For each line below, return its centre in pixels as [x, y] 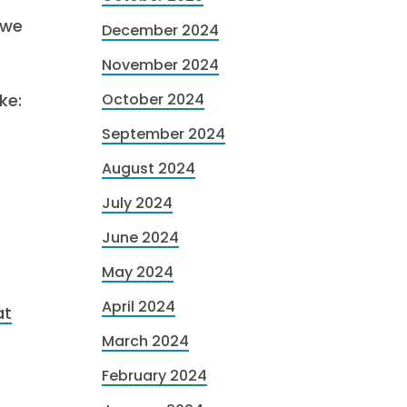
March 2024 [145, 341]
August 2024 [149, 169]
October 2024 [153, 99]
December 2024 [160, 30]
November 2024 [160, 65]
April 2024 [139, 307]
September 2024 [164, 134]
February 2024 [154, 376]
